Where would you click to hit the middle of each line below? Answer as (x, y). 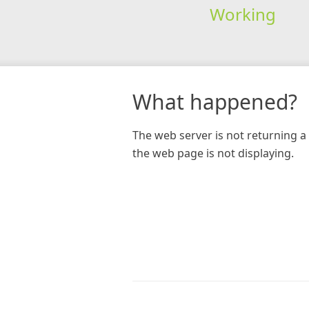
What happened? (215, 101)
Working (242, 14)
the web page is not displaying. (213, 153)
